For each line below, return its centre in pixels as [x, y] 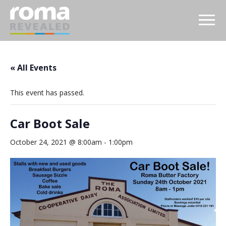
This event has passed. [47, 93]
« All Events [33, 68]
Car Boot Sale [50, 123]
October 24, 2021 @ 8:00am [56, 142]
